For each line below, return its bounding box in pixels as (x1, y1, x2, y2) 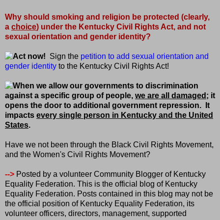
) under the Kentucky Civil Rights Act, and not (36, 23, 206, 31)
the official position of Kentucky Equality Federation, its (5, 199, 194, 208)
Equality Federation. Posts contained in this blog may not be (5, 190, 213, 198)
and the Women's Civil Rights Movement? (5, 150, 150, 159)
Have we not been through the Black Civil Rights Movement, (5, 140, 214, 149)
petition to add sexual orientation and (81, 52, 209, 61)
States (5, 121, 28, 130)
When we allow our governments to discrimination (13, 82, 198, 90)
